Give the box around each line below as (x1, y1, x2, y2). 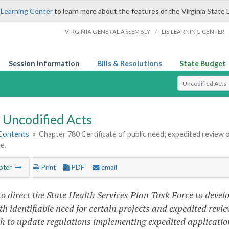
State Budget (179, 59, 226, 68)
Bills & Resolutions (97, 59, 162, 68)
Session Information (9, 59, 80, 68)
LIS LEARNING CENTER (161, 28, 225, 35)
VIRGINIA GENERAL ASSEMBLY (65, 28, 151, 35)
